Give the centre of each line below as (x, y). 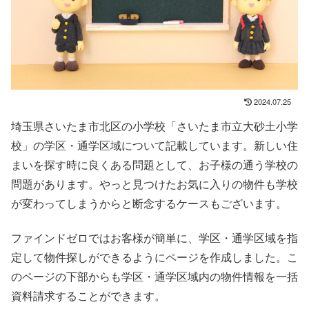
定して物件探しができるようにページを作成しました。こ (154, 257)
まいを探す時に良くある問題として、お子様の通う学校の (154, 164)
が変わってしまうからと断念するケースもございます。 (149, 203)
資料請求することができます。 (88, 296)
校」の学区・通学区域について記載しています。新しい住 (154, 145)
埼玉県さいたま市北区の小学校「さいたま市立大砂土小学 (154, 126)
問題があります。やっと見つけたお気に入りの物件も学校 (154, 183)
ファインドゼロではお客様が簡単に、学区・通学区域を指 (154, 238)
